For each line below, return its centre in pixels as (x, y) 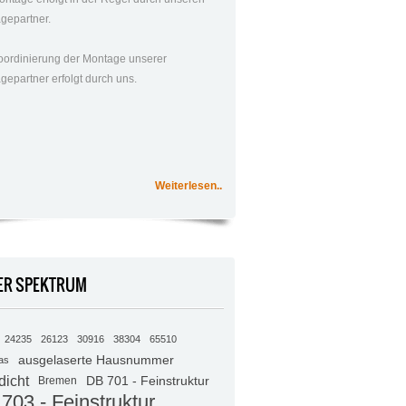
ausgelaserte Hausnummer (96, 360)
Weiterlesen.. (188, 186)
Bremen (57, 381)
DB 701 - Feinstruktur (147, 381)
